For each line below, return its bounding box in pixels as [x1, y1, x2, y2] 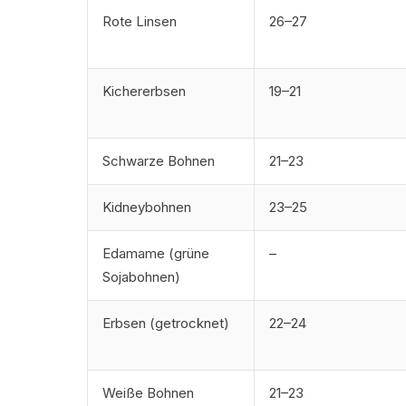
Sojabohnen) [102, 268, 180, 285]
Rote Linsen [102, 13, 177, 30]
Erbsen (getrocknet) [102, 314, 229, 332]
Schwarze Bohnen [102, 152, 215, 169]
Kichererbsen [102, 82, 186, 100]
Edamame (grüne [102, 245, 209, 262]
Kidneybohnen [102, 198, 191, 216]
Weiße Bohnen [102, 384, 194, 401]
